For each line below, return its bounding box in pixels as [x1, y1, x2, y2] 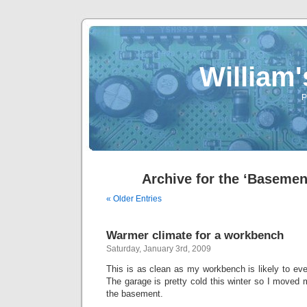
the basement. [106, 288, 163, 299]
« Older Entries [106, 194, 162, 204]
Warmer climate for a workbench [106, 228, 284, 242]
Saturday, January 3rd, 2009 [106, 244, 211, 254]
